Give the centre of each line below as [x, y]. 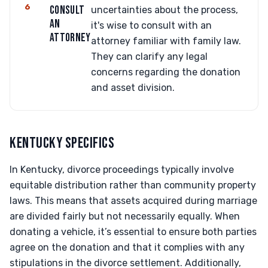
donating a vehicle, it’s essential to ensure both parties [133, 232]
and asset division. [133, 88]
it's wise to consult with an [151, 25]
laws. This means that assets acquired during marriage [133, 201]
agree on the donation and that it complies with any [127, 247]
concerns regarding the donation [165, 72]
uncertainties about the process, [164, 10]
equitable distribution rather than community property [133, 185]
